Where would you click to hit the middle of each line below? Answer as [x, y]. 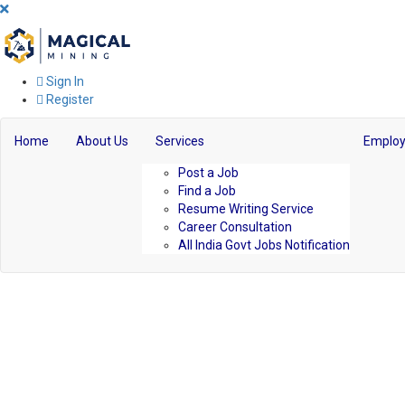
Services [180, 141]
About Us [102, 141]
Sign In [64, 81]
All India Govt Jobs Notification [264, 245]
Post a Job [208, 173]
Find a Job [207, 191]
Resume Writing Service [246, 209]
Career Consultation [235, 227]
